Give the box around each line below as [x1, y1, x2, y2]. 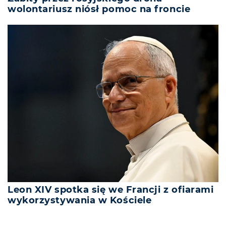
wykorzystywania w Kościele [8, 195, 152, 206]
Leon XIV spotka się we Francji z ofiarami [8, 184, 214, 196]
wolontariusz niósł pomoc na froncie [8, 3, 191, 15]
